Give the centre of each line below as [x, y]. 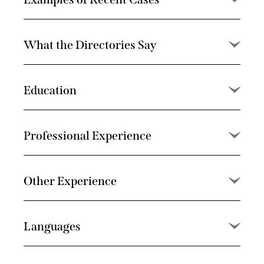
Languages [52, 226]
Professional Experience [88, 135]
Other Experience [70, 181]
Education [50, 90]
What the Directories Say [90, 44]
